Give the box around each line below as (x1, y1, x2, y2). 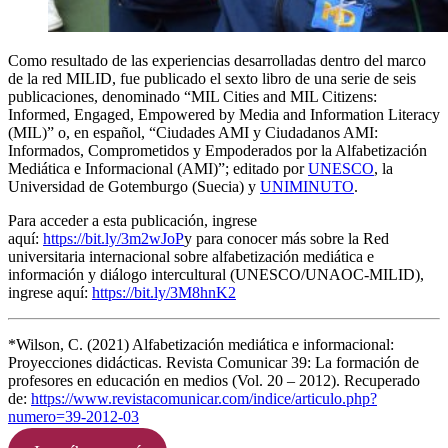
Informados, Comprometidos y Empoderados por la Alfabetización (8, 141, 427, 159)
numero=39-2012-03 (8, 407, 139, 425)
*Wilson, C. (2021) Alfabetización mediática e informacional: (8, 335, 394, 353)
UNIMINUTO (260, 177, 354, 195)
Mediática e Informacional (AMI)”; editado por (8, 159, 308, 177)
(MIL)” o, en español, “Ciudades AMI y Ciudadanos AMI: (8, 123, 378, 141)
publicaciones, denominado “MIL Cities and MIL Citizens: (8, 87, 377, 105)
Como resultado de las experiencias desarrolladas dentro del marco (8, 51, 426, 69)
